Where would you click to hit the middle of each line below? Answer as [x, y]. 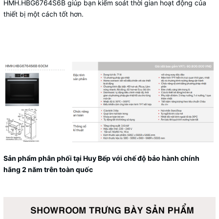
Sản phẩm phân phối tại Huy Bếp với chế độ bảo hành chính [101, 158]
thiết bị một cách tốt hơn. [44, 14]
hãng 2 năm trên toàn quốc [48, 169]
